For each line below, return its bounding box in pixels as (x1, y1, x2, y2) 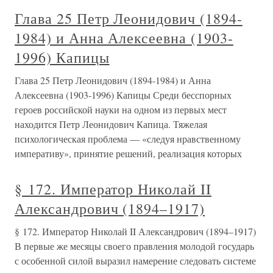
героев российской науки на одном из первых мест (15, 103, 227, 116)
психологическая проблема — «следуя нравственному (15, 132, 241, 145)
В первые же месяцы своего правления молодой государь (15, 239, 254, 252)
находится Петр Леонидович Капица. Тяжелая (15, 118, 207, 130)
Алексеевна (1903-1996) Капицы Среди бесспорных (15, 88, 232, 101)
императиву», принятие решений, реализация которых (15, 147, 242, 160)
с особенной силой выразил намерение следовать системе (15, 254, 256, 267)
